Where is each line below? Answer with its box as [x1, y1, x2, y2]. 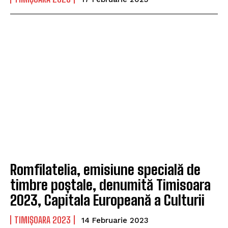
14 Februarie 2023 [81, 216, 149, 225]
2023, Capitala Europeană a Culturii [10, 191, 205, 209]
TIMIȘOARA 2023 [14, 214, 71, 226]
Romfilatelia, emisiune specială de [10, 161, 201, 179]
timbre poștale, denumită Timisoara [10, 176, 211, 194]
